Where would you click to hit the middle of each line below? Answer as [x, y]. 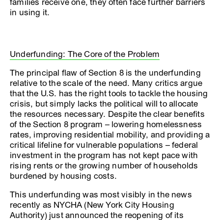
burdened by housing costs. [63, 176]
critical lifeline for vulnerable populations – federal [104, 145]
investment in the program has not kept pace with [104, 155]
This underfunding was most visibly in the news [101, 194]
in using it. [30, 12]
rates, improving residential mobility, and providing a [110, 135]
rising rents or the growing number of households [104, 165]
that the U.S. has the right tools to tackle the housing [109, 93]
